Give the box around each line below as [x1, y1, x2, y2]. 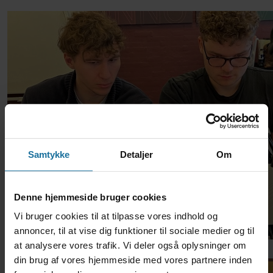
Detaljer [119, 149, 154, 160]
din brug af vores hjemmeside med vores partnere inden [14, 254, 252, 265]
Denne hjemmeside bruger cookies [14, 191, 166, 202]
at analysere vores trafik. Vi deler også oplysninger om [14, 239, 247, 250]
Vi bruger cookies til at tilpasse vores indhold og [14, 210, 218, 221]
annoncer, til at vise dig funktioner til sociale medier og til [14, 225, 254, 236]
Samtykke [27, 149, 70, 160]
